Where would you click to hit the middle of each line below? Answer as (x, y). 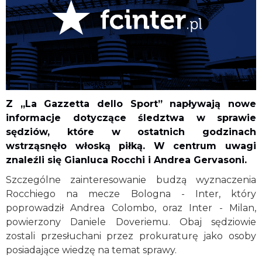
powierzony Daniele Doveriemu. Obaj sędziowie (131, 222)
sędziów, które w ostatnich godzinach (131, 132)
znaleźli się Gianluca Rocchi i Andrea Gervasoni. (126, 160)
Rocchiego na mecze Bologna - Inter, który (131, 194)
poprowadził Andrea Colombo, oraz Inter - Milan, (131, 208)
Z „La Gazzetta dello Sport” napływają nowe (131, 104)
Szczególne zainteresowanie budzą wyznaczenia (131, 180)
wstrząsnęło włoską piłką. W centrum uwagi (131, 146)
